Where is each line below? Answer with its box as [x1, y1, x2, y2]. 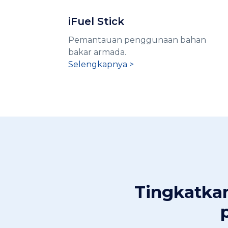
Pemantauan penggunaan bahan [68, 35, 207, 45]
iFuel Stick [68, 15, 125, 28]
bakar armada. [68, 47, 127, 58]
